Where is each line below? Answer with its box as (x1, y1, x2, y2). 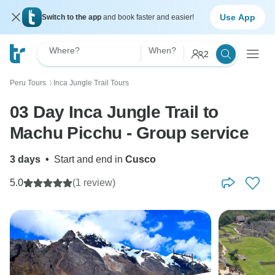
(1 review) (72, 177, 115, 188)
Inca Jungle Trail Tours (53, 79, 129, 87)
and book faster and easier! (103, 13, 194, 21)
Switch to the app (42, 13, 103, 21)
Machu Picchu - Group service (10, 123, 249, 142)
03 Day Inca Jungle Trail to (10, 103, 219, 122)
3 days (10, 154, 41, 165)
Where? (49, 45, 80, 55)
